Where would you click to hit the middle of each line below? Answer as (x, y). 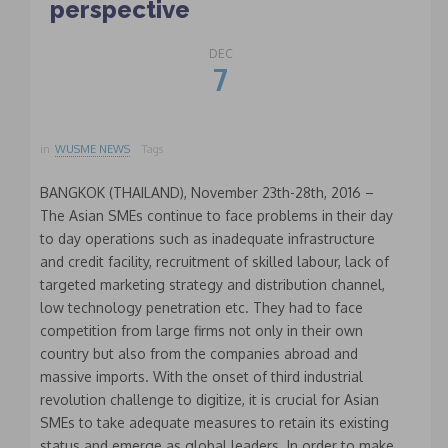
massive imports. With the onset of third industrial (201, 377)
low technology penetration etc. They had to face (201, 308)
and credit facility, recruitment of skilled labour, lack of (214, 262)
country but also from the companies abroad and (199, 354)
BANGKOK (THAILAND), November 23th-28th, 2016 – (207, 193)
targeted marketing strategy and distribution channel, (212, 285)
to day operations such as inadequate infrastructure (207, 239)
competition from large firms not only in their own (201, 331)
